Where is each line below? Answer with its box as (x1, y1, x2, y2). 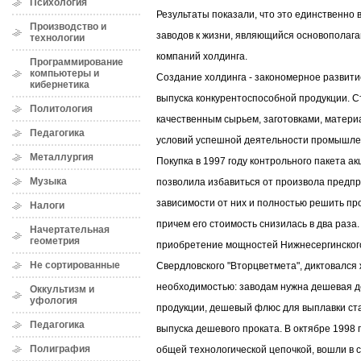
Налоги (30, 200, 64, 211)
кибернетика (30, 79, 89, 90)
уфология (30, 295, 77, 306)
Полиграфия (30, 343, 90, 355)
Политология (30, 103, 93, 114)
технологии (30, 32, 85, 44)
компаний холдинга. (156, 51, 247, 63)
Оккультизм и (30, 284, 94, 295)
